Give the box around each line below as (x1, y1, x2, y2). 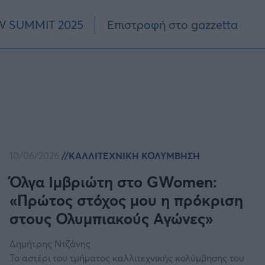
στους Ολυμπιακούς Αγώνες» (9, 208, 214, 229)
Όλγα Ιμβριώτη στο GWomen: (9, 171, 218, 192)
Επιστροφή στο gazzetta (106, 16, 238, 33)
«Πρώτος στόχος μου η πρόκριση (9, 189, 244, 211)
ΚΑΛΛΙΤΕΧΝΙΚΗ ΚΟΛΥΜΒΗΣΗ (69, 149, 201, 162)
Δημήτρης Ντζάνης (9, 237, 91, 250)
